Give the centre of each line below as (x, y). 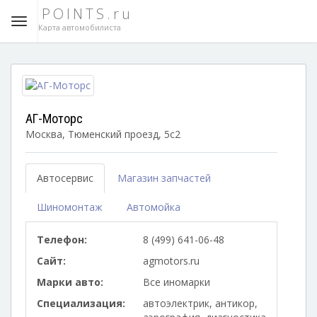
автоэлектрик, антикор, (200, 303)
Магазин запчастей (164, 178)
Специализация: (81, 303)
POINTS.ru (87, 14)
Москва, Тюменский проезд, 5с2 (103, 134)
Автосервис (65, 178)
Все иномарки (177, 282)
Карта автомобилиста (80, 27)
